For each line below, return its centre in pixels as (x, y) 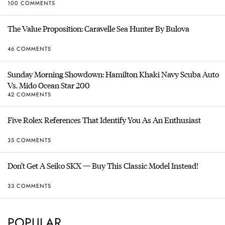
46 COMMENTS (29, 48)
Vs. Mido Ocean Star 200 (49, 85)
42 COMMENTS (29, 94)
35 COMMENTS (29, 140)
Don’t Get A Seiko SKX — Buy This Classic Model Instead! (103, 166)
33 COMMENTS (29, 186)
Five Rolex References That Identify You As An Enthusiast (104, 120)
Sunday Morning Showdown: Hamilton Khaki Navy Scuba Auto (113, 74)
